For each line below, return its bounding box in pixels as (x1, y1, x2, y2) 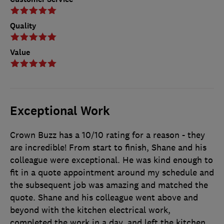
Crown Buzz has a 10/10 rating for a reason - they (10, 129, 205, 140)
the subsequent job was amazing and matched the (10, 179, 208, 190)
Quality (10, 20, 36, 31)
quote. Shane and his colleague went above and (10, 191, 198, 203)
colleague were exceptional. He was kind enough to (10, 154, 213, 165)
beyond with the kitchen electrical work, (10, 204, 170, 215)
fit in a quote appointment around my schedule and (10, 166, 214, 178)
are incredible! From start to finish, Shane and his (10, 141, 206, 153)
